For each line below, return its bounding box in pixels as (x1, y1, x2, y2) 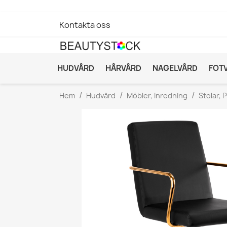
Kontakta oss (59, 19, 110, 30)
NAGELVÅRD (153, 62, 198, 73)
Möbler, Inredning (127, 90, 187, 100)
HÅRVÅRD (105, 62, 141, 73)
